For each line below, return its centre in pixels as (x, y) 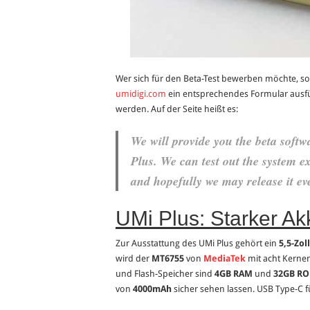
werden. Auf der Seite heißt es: (177, 109)
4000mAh (152, 289)
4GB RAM (234, 274)
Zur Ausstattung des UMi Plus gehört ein (197, 244)
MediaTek (225, 259)
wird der (134, 259)
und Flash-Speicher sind (165, 274)
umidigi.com (141, 94)
